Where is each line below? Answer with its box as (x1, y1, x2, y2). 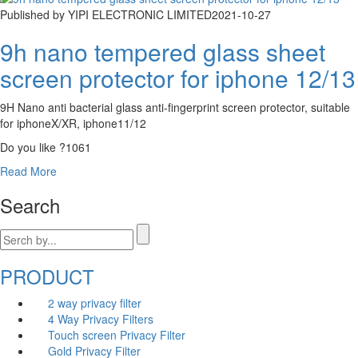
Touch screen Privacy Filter (48, 326, 185, 343)
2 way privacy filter (48, 294, 141, 311)
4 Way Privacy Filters (48, 310, 153, 327)
